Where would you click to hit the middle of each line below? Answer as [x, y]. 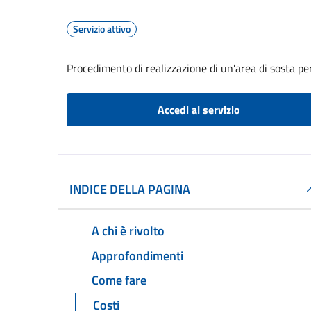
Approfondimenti [137, 255]
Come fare [119, 280]
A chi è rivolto [128, 230]
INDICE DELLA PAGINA [130, 189]
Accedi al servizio [199, 110]
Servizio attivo [102, 29]
